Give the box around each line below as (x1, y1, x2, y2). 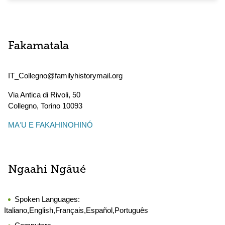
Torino (41, 101, 60, 110)
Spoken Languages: (15, 195, 80, 203)
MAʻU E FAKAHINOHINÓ (8, 121, 93, 129)
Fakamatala (8, 41, 69, 52)
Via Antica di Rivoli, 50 (8, 90, 80, 99)
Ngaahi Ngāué (8, 164, 86, 176)
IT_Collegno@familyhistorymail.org (8, 71, 123, 80)
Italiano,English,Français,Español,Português (4, 206, 148, 214)
